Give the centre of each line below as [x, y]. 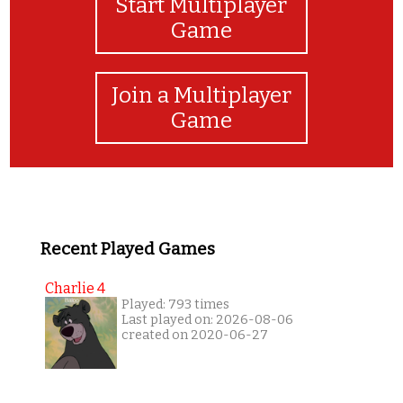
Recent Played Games [127, 249]
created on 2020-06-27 [194, 336]
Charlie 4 [75, 289]
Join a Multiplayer [201, 95]
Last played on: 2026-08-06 [207, 320]
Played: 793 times [175, 305]
